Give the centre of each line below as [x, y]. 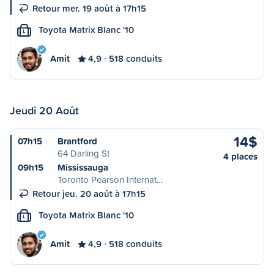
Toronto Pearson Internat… [110, 180]
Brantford [77, 141]
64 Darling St [83, 153]
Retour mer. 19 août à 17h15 [89, 8]
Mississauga [83, 167]
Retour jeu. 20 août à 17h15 [89, 194]
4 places [240, 156]
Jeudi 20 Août [44, 110]
